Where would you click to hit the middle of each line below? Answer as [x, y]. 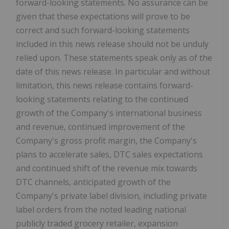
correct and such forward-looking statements [103, 30]
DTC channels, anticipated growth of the [93, 182]
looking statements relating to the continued [102, 99]
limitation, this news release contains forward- [105, 85]
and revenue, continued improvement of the [100, 127]
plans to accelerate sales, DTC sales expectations [109, 154]
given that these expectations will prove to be [103, 16]
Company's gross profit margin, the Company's [106, 140]
